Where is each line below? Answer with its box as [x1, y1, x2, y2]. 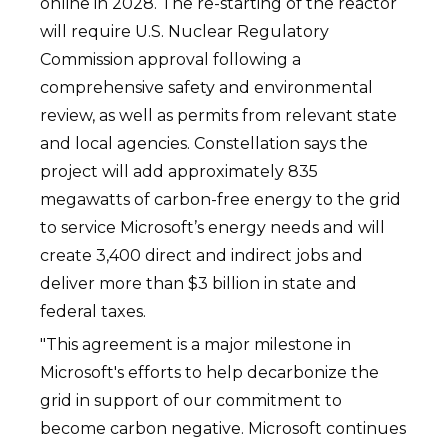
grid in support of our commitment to [40, 391, 343, 410]
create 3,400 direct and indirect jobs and [40, 246, 364, 265]
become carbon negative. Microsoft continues [40, 419, 407, 438]
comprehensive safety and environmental [40, 78, 374, 97]
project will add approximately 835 [40, 162, 319, 181]
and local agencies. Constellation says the [40, 134, 369, 153]
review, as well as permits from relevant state [40, 106, 398, 125]
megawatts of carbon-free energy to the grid [40, 190, 402, 209]
